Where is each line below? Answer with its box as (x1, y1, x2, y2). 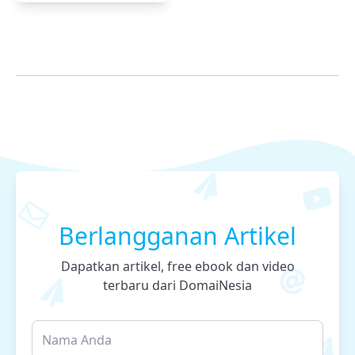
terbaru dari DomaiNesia (103, 277, 252, 294)
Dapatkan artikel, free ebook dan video (60, 258, 295, 275)
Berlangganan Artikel (59, 219, 296, 252)
